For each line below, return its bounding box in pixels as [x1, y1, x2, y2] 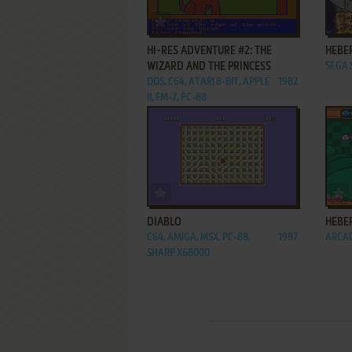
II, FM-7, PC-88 [147, 93, 207, 103]
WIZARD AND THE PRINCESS [147, 61, 271, 72]
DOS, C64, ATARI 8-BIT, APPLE [147, 77, 270, 87]
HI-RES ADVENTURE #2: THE [147, 46, 272, 57]
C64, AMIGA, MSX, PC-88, [147, 233, 251, 243]
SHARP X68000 [147, 248, 210, 258]
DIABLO [147, 217, 181, 228]
